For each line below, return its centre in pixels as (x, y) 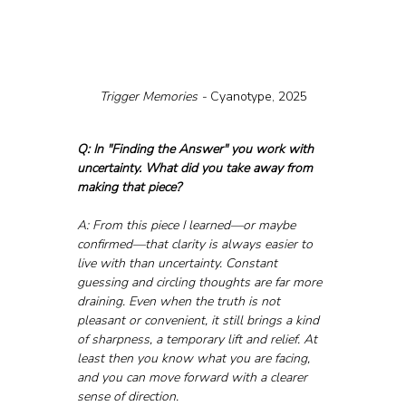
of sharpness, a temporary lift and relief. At (198, 340)
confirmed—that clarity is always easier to (196, 245)
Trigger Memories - (155, 97)
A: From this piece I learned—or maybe (188, 226)
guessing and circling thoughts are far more (201, 283)
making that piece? (129, 188)
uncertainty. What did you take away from (196, 169)
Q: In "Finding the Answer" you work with (197, 150)
